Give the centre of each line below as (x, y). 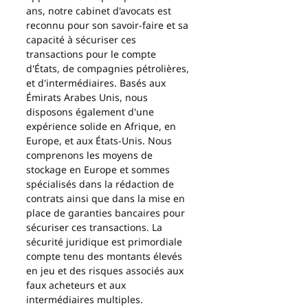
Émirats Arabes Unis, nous (88, 97)
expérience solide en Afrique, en (102, 126)
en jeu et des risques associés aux (106, 271)
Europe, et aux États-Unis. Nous (100, 141)
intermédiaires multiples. (85, 299)
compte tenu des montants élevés (106, 256)
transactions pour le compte (92, 54)
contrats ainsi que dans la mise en (107, 198)
